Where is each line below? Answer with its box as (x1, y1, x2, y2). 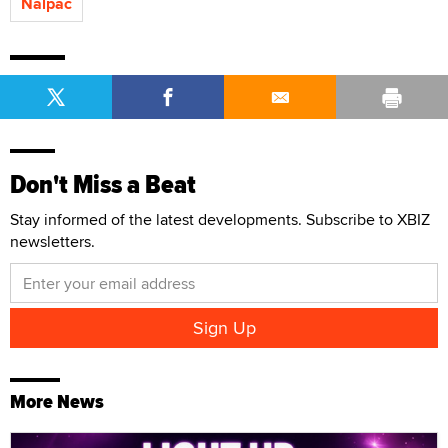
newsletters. (10, 230, 95, 254)
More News (10, 387, 104, 417)
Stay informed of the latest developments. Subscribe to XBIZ (10, 208, 430, 232)
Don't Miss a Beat (10, 165, 196, 205)
